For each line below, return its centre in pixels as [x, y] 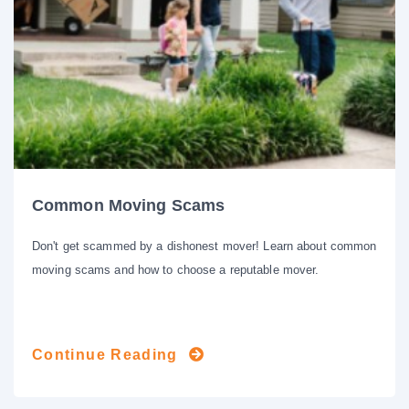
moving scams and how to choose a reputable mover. [176, 270]
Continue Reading [105, 355]
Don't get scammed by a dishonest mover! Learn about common [204, 246]
